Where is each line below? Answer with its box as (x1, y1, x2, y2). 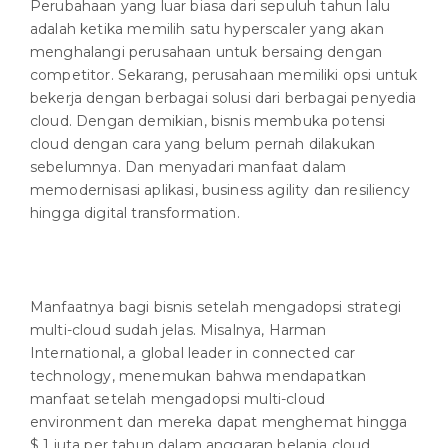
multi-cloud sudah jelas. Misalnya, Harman (30, 321, 327, 340)
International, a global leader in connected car (30, 344, 356, 363)
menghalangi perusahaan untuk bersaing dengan (30, 43, 383, 62)
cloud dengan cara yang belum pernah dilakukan (30, 135, 376, 154)
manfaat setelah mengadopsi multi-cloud (30, 390, 326, 409)
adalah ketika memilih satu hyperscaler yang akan (30, 20, 384, 39)
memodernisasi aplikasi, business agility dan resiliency (30, 181, 410, 200)
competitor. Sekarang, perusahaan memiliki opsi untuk (30, 66, 418, 85)
